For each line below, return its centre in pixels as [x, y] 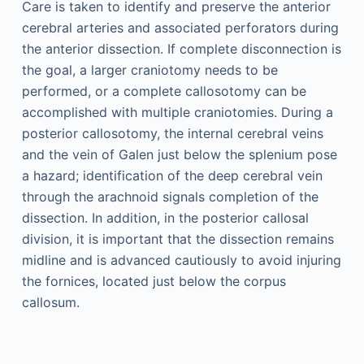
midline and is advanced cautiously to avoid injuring [181, 260]
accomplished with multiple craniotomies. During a [177, 113]
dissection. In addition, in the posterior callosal [165, 218]
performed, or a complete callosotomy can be [164, 91]
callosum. [50, 303]
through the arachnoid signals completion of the [170, 197]
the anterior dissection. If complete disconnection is [181, 49]
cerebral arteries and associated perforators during [180, 28]
